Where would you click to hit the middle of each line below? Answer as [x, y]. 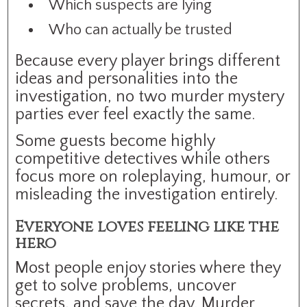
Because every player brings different [148, 61]
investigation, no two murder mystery [150, 96]
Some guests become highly [115, 141]
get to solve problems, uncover [126, 285]
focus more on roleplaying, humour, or [153, 176]
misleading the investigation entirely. [147, 194]
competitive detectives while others [143, 159]
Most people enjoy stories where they [148, 268]
